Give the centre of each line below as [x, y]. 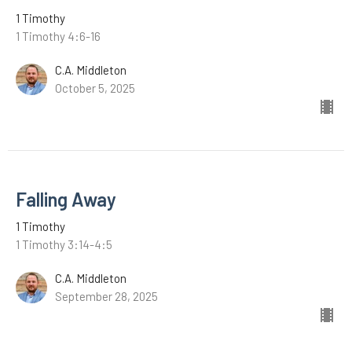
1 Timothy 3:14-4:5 [64, 244]
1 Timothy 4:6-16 [58, 36]
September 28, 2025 [106, 296]
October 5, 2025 [95, 88]
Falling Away [66, 199]
